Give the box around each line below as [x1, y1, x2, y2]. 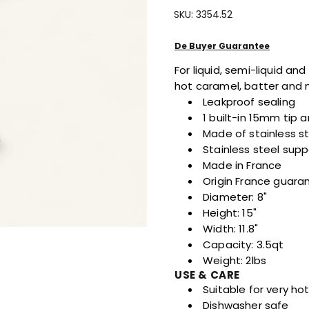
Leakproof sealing [203, 94, 295, 110]
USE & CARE [175, 268, 240, 283]
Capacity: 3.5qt [203, 237, 284, 252]
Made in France [203, 158, 282, 173]
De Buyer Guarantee [175, 40, 270, 52]
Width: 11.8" [203, 221, 259, 237]
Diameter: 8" [203, 190, 268, 205]
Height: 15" [203, 206, 260, 221]
